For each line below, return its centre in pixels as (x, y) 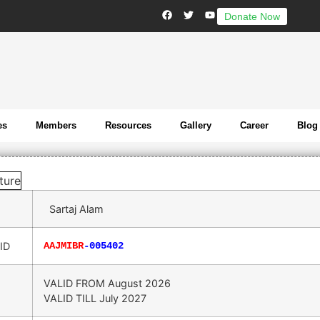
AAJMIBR (64, 246)
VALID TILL (71, 298)
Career (254, 125)
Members (56, 125)
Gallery (196, 125)
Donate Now (252, 16)
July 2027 (123, 298)
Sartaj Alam (74, 209)
